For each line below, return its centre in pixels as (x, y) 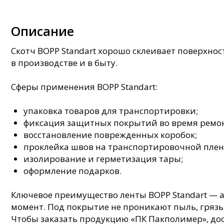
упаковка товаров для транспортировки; (111, 110)
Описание (42, 31)
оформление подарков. (72, 170)
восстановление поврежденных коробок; (111, 134)
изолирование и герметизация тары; (103, 158)
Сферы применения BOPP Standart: (84, 86)
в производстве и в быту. (64, 62)
